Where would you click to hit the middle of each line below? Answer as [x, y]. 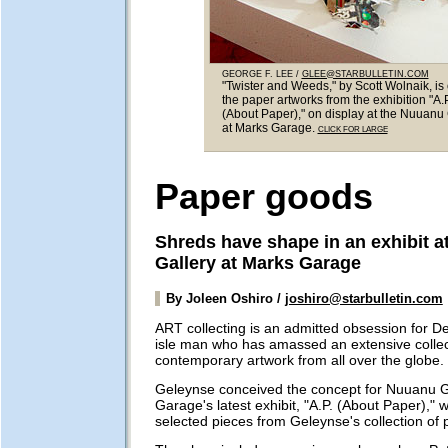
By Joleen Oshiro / [225, 299]
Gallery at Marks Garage [257, 262]
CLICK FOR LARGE [352, 129]
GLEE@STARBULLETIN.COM [365, 74]
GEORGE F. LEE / [261, 74]
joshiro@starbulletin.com [363, 299]
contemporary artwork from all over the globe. [299, 359]
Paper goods [263, 197]
